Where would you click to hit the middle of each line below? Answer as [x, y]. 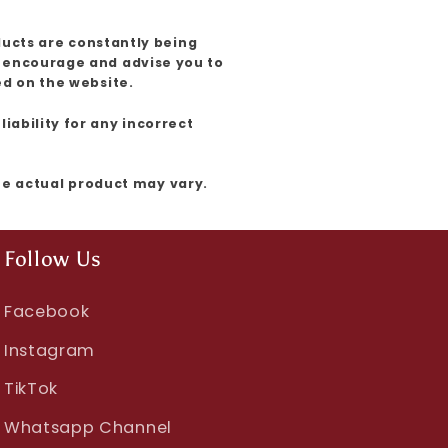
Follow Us [53, 259]
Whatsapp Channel [87, 427]
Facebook [46, 312]
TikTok [30, 389]
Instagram [49, 350]
